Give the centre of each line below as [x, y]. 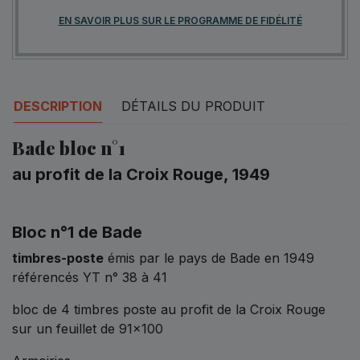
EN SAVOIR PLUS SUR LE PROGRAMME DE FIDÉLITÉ [180, 20]
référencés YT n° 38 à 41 [90, 277]
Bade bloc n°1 [69, 147]
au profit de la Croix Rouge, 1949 [141, 174]
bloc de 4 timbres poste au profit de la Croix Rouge [169, 309]
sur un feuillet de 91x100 [88, 328]
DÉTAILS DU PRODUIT [193, 106]
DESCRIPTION [58, 106]
